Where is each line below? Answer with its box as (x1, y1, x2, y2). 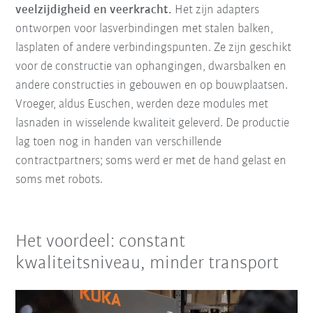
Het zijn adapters (172, 3, 260, 17)
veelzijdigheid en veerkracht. (15, 3, 173, 17)
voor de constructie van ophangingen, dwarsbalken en (15, 59, 287, 73)
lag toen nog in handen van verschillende (15, 135, 222, 149)
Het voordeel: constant (15, 232, 186, 252)
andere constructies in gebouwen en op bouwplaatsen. (15, 78, 289, 92)
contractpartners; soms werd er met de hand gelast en (15, 154, 287, 168)
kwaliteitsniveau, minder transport (15, 254, 279, 273)
